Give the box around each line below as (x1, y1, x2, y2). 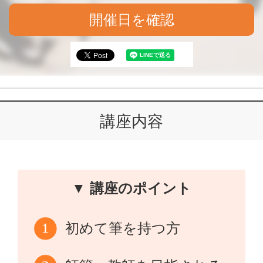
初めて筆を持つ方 (65, 220, 181, 236)
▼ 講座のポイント (72, 180, 191, 196)
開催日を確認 (89, 12, 174, 28)
